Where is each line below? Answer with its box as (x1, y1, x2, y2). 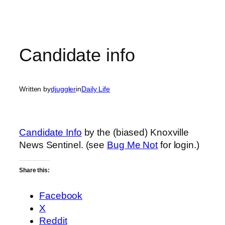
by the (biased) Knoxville (81, 127, 189, 138)
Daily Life (81, 85, 110, 93)
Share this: (19, 167, 50, 174)
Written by (19, 85, 51, 93)
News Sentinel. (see (19, 139, 107, 150)
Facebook (39, 190, 83, 201)
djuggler (51, 85, 76, 93)
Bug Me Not (107, 139, 158, 150)
